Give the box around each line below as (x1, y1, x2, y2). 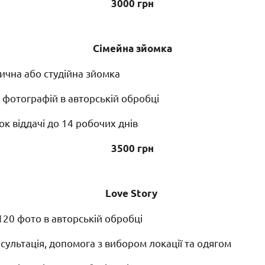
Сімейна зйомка (93, 42, 172, 55)
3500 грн (111, 142, 154, 155)
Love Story (105, 187, 160, 200)
